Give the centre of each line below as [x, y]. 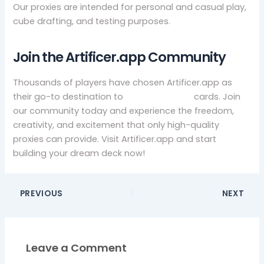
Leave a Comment [77, 247]
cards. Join [216, 97]
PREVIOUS [40, 194]
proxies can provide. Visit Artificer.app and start [115, 139]
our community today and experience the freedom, [124, 111]
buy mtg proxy [159, 97]
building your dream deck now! [79, 154]
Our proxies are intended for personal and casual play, [130, 7]
